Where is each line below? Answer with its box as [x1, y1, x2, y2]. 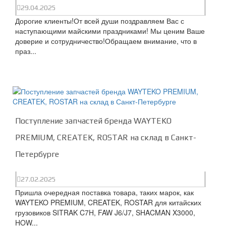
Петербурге [15, 149, 59, 159]
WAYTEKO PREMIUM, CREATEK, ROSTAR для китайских [15, 197, 201, 207]
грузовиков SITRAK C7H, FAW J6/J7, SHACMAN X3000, [15, 207, 195, 217]
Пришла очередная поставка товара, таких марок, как [15, 187, 194, 197]
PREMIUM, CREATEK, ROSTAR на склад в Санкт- [15, 132, 196, 142]
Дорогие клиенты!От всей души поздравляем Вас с [15, 15, 184, 26]
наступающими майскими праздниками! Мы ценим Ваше [15, 25, 205, 36]
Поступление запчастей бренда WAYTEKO [15, 116, 172, 126]
